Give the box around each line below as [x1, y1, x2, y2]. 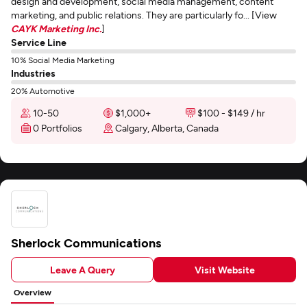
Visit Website [195, 263, 255, 275]
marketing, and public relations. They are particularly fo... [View [11, 9, 277, 21]
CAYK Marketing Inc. [11, 23, 101, 34]
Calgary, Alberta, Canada [115, 122, 219, 134]
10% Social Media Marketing [11, 55, 114, 64]
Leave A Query [49, 263, 115, 275]
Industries [11, 67, 56, 79]
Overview [14, 287, 51, 297]
